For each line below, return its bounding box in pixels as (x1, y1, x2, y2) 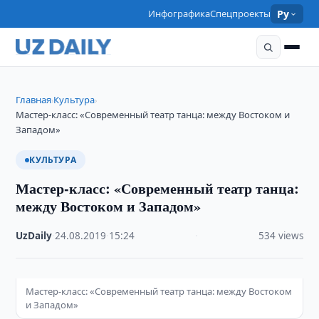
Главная (16, 93, 52, 106)
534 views (258, 229, 303, 242)
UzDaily (16, 229, 53, 242)
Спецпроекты (210, 7, 271, 20)
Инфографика (148, 7, 211, 20)
